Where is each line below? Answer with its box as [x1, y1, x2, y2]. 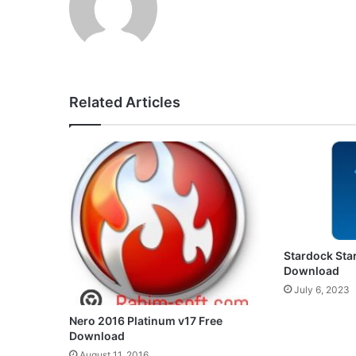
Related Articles [69, 94, 180, 111]
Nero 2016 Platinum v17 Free [69, 314, 222, 328]
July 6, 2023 [293, 283, 350, 296]
